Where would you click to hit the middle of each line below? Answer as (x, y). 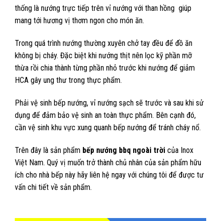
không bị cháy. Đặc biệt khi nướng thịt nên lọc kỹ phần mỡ (103, 56)
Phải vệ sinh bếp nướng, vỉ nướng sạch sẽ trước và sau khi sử (109, 103)
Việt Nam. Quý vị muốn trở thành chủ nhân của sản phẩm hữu (108, 162)
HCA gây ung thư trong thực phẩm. (68, 80)
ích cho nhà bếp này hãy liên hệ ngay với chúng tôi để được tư (109, 175)
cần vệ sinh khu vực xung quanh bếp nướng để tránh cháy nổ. (108, 127)
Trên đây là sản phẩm (49, 150)
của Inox (179, 150)
